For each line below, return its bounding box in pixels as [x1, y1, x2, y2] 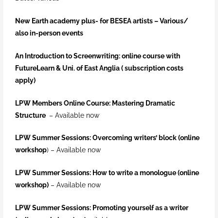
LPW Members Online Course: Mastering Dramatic [15, 99, 176, 107]
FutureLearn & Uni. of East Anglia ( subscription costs [15, 64, 184, 72]
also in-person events [15, 29, 84, 37]
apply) [15, 76, 36, 84]
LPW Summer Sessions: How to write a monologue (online [15, 169, 200, 177]
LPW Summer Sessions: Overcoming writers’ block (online [15, 134, 200, 142]
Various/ [158, 17, 189, 25]
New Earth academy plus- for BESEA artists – [15, 17, 159, 25]
